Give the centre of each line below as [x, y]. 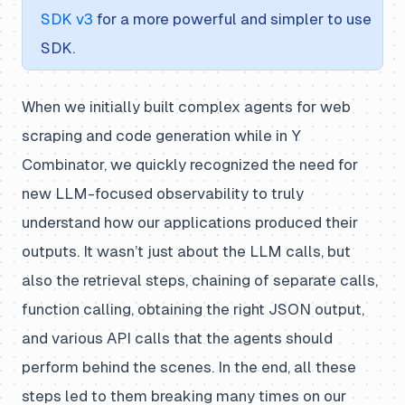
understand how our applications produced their [190, 222]
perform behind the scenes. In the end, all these [189, 367]
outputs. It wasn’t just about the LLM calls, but [186, 251]
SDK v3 [67, 19]
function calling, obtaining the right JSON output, [193, 309]
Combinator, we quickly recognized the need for [190, 165]
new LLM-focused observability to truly [163, 193]
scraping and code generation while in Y [161, 136]
